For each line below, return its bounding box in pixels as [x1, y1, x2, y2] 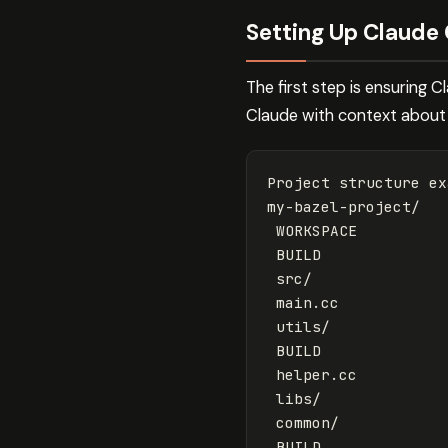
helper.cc [267, 364, 357, 384]
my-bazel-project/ [267, 196, 420, 216]
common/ [267, 412, 339, 432]
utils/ [267, 316, 330, 336]
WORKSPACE [267, 220, 357, 240]
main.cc [267, 292, 339, 312]
